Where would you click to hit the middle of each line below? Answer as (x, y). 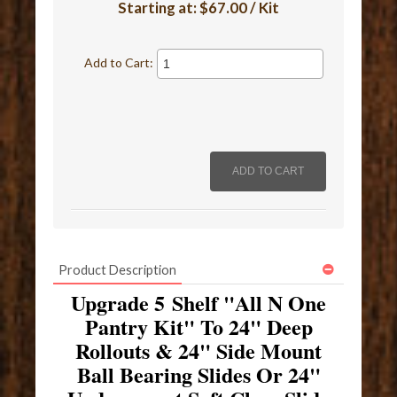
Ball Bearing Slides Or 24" (198, 375)
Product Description (118, 270)
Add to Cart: (119, 63)
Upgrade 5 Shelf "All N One (198, 303)
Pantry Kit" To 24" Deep (198, 327)
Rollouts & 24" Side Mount (198, 351)
